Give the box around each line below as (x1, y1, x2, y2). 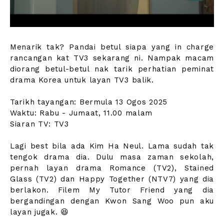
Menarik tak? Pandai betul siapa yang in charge (10, 42, 214, 51)
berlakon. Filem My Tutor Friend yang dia (10, 185, 214, 194)
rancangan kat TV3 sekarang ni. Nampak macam (10, 53, 214, 62)
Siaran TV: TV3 (10, 119, 69, 128)
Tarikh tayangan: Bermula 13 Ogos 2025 (10, 97, 167, 106)
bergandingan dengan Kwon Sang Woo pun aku (10, 196, 214, 205)
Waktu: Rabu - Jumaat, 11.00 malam (10, 108, 153, 117)
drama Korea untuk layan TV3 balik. (10, 75, 154, 84)
